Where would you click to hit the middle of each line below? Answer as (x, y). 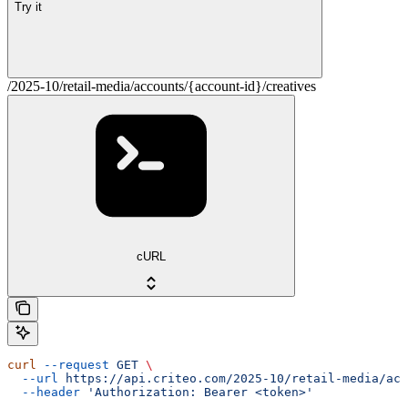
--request (73, 365)
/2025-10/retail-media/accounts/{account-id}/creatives (162, 87)
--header (44, 393)
